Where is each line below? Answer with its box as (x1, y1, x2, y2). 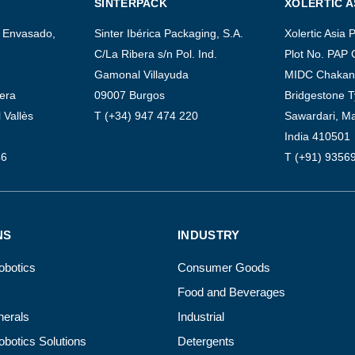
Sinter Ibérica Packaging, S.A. (94, 27, 243, 40)
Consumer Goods (177, 261, 270, 275)
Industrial (177, 310, 224, 324)
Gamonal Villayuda (94, 68, 189, 82)
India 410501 (284, 130, 350, 143)
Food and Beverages (177, 285, 285, 300)
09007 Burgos (94, 89, 165, 102)
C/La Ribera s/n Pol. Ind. (94, 48, 217, 61)
